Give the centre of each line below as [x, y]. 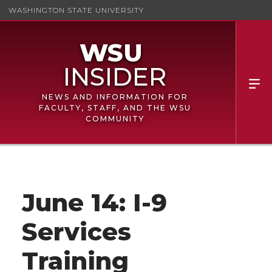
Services [76, 231]
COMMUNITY [115, 119]
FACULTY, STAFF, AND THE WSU [115, 108]
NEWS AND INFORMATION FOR [115, 97]
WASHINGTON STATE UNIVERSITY [76, 10]
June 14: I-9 [94, 202]
